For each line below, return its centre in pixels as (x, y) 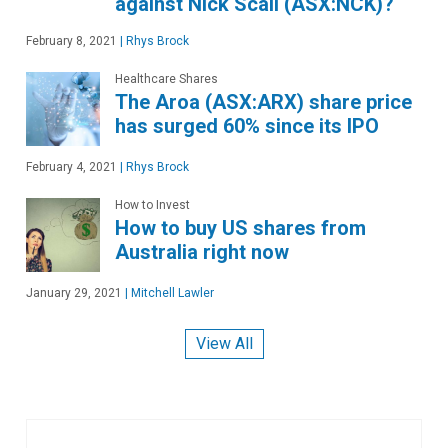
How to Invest (152, 204)
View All (224, 344)
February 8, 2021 (71, 40)
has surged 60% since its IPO (247, 125)
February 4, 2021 (71, 166)
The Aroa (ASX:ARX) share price (263, 101)
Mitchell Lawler (171, 292)
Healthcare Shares (166, 78)
